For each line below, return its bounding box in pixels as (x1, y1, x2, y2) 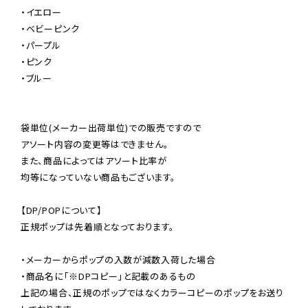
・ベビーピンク (21, 21, 80, 35)
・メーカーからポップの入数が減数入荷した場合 (21, 252, 216, 266)
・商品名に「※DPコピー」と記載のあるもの (21, 269, 196, 283)
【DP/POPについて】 (21, 203, 102, 217)
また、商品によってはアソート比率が (21, 153, 167, 167)
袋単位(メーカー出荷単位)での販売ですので (21, 120, 201, 134)
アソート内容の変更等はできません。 (21, 137, 169, 151)
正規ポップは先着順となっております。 (21, 219, 175, 233)
